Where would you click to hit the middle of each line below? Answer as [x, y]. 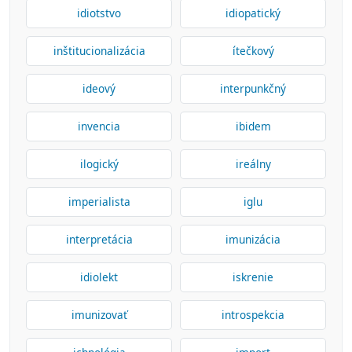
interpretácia [99, 239]
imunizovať [99, 315]
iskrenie [253, 277]
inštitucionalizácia [99, 51]
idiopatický [253, 13]
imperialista [99, 202]
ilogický [99, 164]
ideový [99, 88]
